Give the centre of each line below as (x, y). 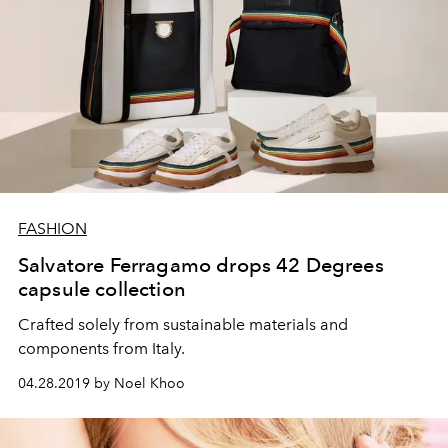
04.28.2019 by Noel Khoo (101, 383)
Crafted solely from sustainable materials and (183, 324)
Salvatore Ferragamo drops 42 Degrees (201, 264)
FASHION (52, 228)
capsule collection (102, 288)
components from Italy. (101, 348)
